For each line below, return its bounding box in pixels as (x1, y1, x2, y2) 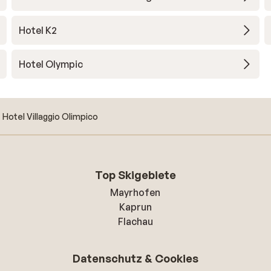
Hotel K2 (18, 24, 57, 36)
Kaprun (119, 201, 152, 213)
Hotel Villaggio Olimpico (2, 111, 98, 122)
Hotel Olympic (18, 58, 83, 70)
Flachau (117, 215, 153, 227)
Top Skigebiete (94, 168, 176, 181)
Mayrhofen (110, 186, 161, 198)
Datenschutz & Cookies (72, 252, 198, 265)
